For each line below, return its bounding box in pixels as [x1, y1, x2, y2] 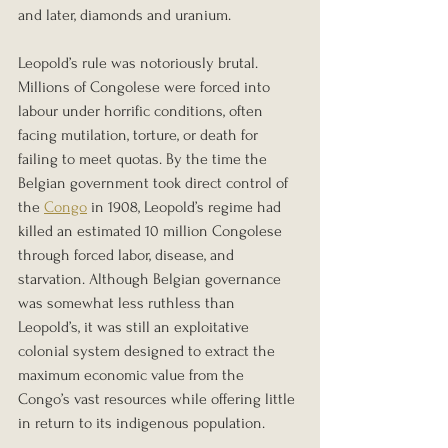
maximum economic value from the [18, 366, 248, 385]
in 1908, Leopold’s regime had [87, 198, 285, 217]
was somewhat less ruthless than [18, 294, 239, 313]
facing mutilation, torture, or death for [18, 126, 262, 145]
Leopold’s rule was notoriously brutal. [18, 54, 262, 73]
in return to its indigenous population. [18, 414, 265, 433]
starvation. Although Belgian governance [18, 270, 285, 289]
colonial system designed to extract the [18, 342, 279, 361]
